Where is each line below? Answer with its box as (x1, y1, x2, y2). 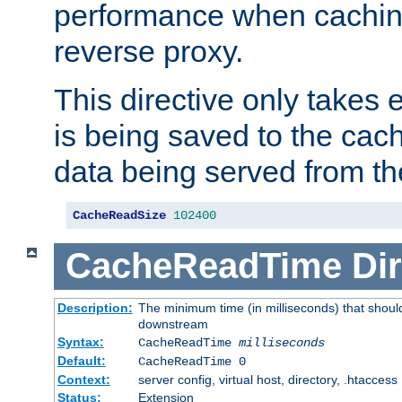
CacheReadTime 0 (137, 354, 246, 369)
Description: (57, 300, 133, 315)
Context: (57, 371, 110, 387)
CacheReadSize (73, 208, 166, 223)
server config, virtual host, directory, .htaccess (137, 371, 398, 387)
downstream (137, 316, 208, 331)
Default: (57, 353, 106, 368)
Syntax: (57, 334, 104, 349)
